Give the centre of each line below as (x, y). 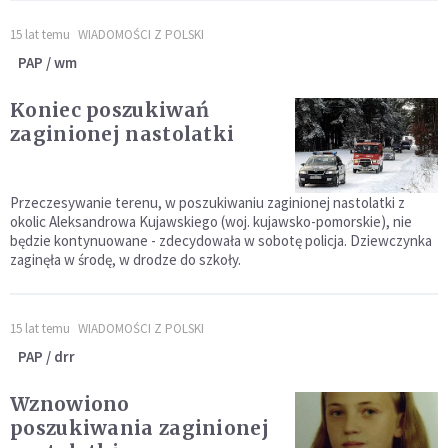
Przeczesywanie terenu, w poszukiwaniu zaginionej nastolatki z (207, 203)
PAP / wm (47, 63)
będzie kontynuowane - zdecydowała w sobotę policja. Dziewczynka (221, 241)
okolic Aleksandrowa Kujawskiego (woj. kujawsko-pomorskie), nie (211, 222)
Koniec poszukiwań (110, 110)
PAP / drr (46, 357)
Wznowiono (70, 404)
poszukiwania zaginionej (139, 428)
